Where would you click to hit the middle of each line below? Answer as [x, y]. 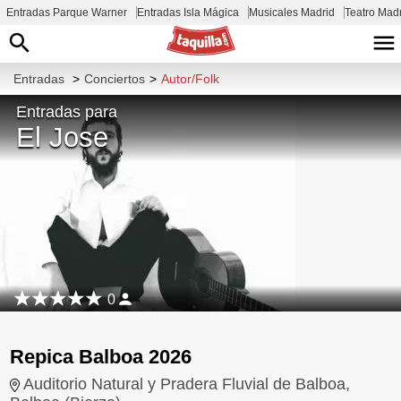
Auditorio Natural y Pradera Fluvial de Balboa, [187, 384]
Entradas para [66, 111]
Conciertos [115, 79]
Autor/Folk [190, 79]
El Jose [62, 137]
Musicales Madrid [292, 13]
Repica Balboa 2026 [101, 356]
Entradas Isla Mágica [188, 13]
